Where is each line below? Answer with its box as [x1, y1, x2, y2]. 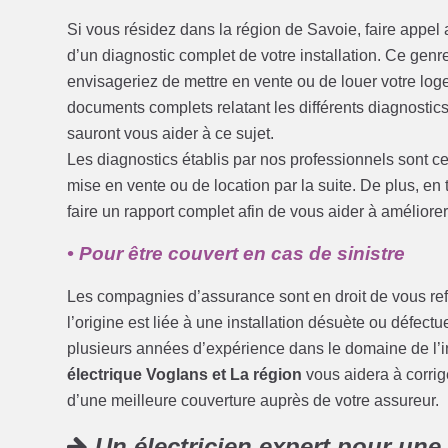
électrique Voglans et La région [67, 366, 303, 384]
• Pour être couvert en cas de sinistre [67, 243, 406, 265]
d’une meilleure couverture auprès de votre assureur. [67, 392, 440, 410]
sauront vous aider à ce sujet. [67, 125, 275, 143]
